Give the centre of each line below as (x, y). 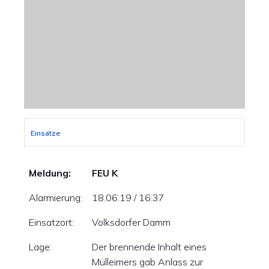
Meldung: (50, 173)
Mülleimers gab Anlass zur (147, 262)
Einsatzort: (51, 222)
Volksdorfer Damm (131, 222)
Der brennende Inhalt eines (149, 247)
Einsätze (46, 133)
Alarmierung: (56, 198)
